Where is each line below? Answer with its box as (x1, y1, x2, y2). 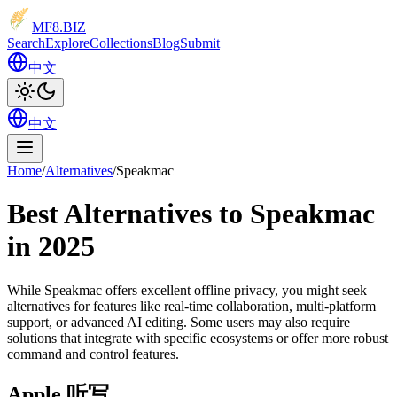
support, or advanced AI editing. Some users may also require (7, 314, 350, 330)
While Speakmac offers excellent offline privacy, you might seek (7, 282, 367, 298)
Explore (45, 35, 90, 51)
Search (7, 35, 45, 51)
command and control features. (7, 346, 179, 362)
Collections (90, 35, 152, 51)
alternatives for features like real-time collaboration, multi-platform (7, 298, 376, 314)
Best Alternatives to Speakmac (7, 198, 375, 230)
